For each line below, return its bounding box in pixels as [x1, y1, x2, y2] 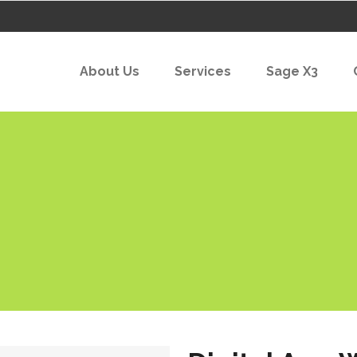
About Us [80, 64, 139, 79]
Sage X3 [266, 64, 318, 79]
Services [175, 64, 231, 79]
